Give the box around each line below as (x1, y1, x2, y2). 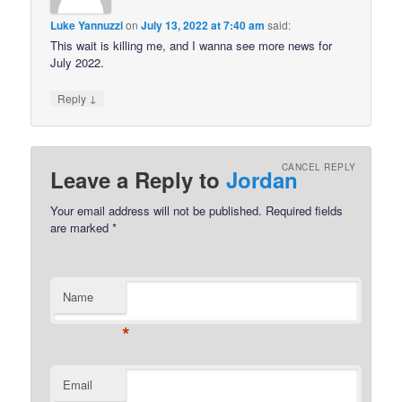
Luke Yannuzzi (50, 17, 124, 34)
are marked (50, 218, 113, 236)
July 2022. (50, 54, 105, 72)
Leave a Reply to (50, 163, 227, 195)
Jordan (226, 163, 299, 195)
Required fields (262, 201, 344, 219)
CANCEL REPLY (281, 160, 356, 173)
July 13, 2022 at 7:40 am (141, 17, 266, 34)
